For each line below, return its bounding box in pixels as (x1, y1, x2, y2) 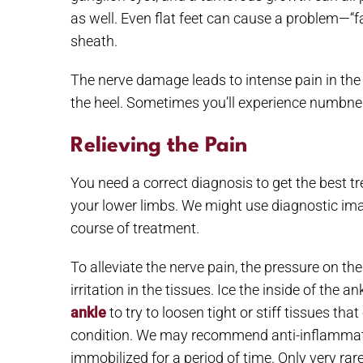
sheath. (70, 32, 117, 49)
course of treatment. (70, 220, 199, 237)
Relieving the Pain (70, 135, 247, 156)
